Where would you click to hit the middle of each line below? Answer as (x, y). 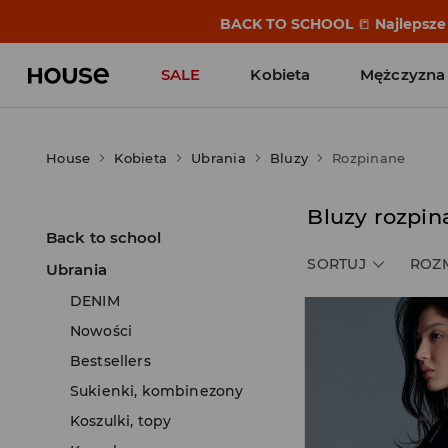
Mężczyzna (403, 74)
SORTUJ (336, 264)
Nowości (101, 331)
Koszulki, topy (121, 421)
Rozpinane (369, 158)
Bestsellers (110, 361)
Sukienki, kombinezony (157, 391)
